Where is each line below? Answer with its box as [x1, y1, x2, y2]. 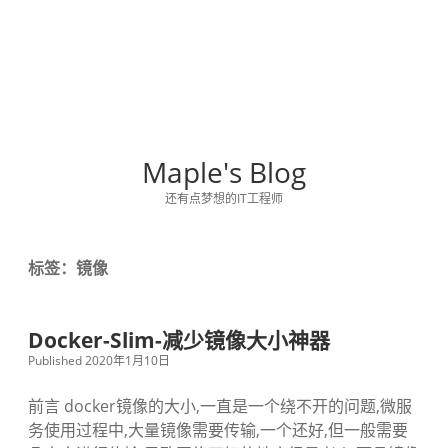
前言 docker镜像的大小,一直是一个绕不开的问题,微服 [28, 395, 412, 417]
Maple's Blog [142, 153, 306, 191]
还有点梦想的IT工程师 [165, 190, 283, 207]
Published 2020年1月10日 [28, 352, 170, 369]
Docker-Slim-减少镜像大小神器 [28, 326, 330, 354]
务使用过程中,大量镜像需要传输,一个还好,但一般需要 [28, 419, 408, 441]
